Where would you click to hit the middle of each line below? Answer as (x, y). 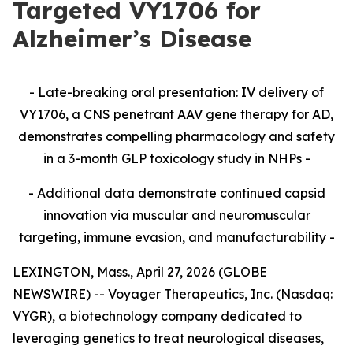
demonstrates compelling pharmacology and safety (176, 136)
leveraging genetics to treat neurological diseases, (168, 338)
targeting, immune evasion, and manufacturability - (176, 237)
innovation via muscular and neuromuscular (176, 215)
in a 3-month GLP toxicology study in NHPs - (176, 158)
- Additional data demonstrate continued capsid (176, 193)
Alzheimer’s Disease (132, 39)
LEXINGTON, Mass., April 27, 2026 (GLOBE (140, 272)
